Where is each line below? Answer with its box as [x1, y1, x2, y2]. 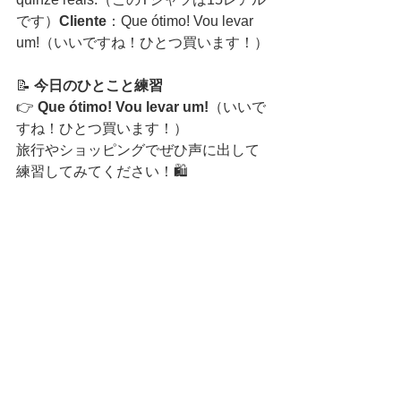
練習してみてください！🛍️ [16, 164, 188, 180]
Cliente [59, 13, 107, 30]
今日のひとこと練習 [34, 78, 163, 94]
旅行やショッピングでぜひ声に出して [16, 142, 260, 158]
